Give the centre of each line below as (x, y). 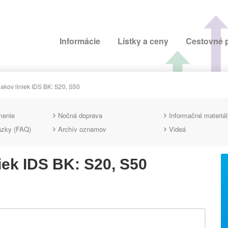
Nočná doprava (80, 115)
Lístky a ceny (143, 41)
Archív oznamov (82, 129)
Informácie (80, 41)
